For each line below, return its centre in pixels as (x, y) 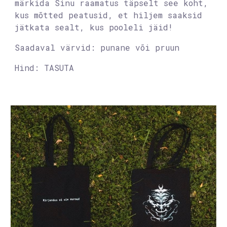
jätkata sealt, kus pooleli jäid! (94, 27)
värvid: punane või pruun (120, 47)
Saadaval (38, 47)
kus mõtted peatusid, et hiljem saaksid (109, 15)
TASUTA (59, 67)
